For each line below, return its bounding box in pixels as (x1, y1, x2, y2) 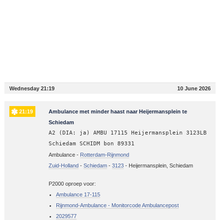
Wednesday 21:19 (9, 85, 55, 91)
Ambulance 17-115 (55, 191, 100, 197)
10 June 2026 (177, 85, 211, 91)
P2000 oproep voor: (48, 180, 96, 187)
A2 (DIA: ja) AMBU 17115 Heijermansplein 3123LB (48, 129, 207, 136)
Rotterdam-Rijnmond (80, 151, 129, 158)
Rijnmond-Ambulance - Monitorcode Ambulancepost (55, 202, 179, 208)
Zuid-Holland (48, 162, 79, 168)
